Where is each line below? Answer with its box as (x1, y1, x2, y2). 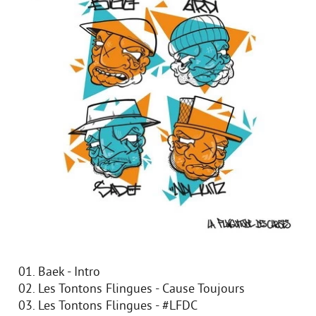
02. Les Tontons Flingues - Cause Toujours (18, 281, 245, 298)
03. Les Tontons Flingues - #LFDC (18, 298, 197, 315)
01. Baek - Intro (18, 265, 100, 281)
